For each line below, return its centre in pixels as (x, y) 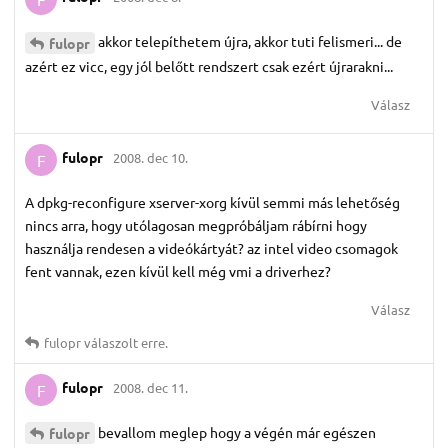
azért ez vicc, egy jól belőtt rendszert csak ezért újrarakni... (209, 65)
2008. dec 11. (150, 388)
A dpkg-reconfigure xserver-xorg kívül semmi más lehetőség (212, 201)
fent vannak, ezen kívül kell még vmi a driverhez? (178, 270)
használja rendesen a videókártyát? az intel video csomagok (211, 247)
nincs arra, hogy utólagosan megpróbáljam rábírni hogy (196, 224)
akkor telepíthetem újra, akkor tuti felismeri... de (250, 40)
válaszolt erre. (124, 342)
